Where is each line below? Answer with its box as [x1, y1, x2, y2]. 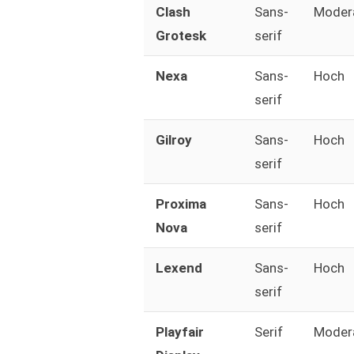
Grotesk [155, 28, 206, 44]
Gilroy [155, 132, 192, 149]
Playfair [155, 324, 204, 341]
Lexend [155, 260, 202, 277]
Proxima [155, 196, 206, 213]
